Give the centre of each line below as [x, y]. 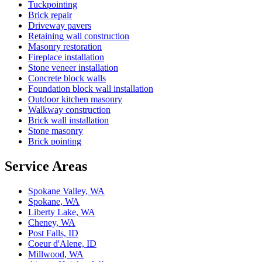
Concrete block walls [67, 78]
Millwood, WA [56, 254]
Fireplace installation [66, 57]
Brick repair [50, 15]
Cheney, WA [52, 223]
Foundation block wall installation [91, 89]
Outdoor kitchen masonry [75, 99]
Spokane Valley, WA [66, 191]
